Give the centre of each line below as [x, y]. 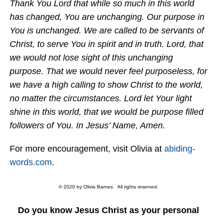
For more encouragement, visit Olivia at [87, 149]
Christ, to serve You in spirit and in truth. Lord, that [107, 44]
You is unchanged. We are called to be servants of [107, 31]
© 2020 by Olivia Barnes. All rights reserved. [108, 187]
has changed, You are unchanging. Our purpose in [107, 17]
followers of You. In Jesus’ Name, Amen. [87, 125]
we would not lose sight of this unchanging [91, 58]
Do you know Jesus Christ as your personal [108, 210]
